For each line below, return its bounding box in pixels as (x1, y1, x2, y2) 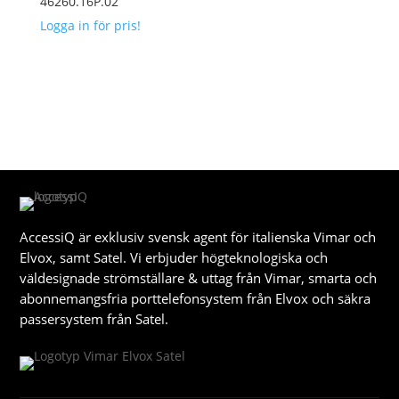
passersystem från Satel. (20, 310, 169, 329)
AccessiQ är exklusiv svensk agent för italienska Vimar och (20, 228, 377, 247)
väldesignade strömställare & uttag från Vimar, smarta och (20, 269, 378, 288)
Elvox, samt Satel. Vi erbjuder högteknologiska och (20, 248, 329, 267)
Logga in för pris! (39, 17, 141, 35)
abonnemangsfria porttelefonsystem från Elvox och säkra (20, 289, 371, 308)
